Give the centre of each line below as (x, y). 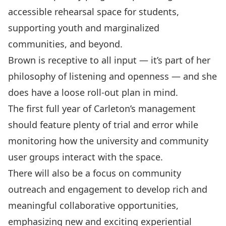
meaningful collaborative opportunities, (93, 205)
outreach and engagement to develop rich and (108, 189)
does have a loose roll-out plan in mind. (93, 92)
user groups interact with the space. (86, 157)
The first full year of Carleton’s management (102, 108)
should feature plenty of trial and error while (103, 124)
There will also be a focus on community (95, 173)
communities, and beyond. (65, 44)
